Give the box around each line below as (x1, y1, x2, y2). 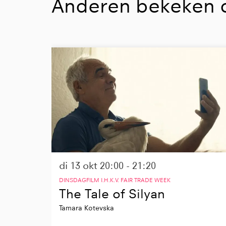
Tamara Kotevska (59, 204, 114, 212)
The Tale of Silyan (59, 186, 165, 202)
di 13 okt (59, 160, 100, 172)
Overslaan (51, 37, 89, 47)
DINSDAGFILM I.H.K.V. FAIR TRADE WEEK (59, 177, 171, 184)
